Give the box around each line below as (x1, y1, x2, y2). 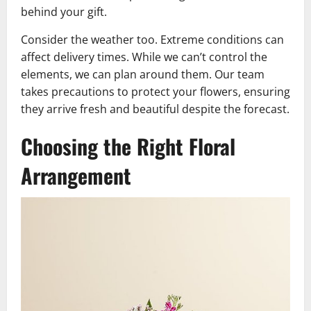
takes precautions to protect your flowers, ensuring (21, 83, 290, 99)
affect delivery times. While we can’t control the (21, 49, 267, 65)
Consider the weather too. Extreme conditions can (21, 31, 284, 47)
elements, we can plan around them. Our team (21, 66, 264, 82)
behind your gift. (21, 3, 107, 19)
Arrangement (21, 159, 131, 191)
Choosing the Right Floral (21, 130, 235, 162)
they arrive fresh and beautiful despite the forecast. (21, 101, 289, 117)
